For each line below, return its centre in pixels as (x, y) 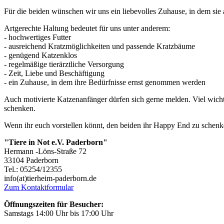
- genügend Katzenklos (40, 55)
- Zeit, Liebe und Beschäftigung (54, 73)
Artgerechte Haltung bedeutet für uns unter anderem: (87, 28)
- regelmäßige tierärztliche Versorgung (64, 64)
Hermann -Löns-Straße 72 (45, 151)
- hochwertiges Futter (37, 37)
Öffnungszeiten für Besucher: (54, 204)
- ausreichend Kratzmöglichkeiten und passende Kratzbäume (99, 46)
